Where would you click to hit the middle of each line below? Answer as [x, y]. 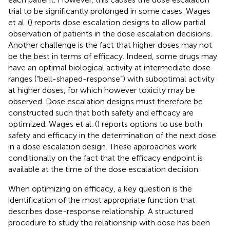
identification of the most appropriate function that [102, 200]
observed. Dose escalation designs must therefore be [106, 101]
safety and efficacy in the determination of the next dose [112, 135]
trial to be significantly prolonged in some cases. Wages [109, 11]
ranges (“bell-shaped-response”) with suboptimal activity [111, 79]
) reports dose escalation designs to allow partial [118, 22]
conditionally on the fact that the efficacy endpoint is [106, 158]
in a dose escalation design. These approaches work [102, 146]
